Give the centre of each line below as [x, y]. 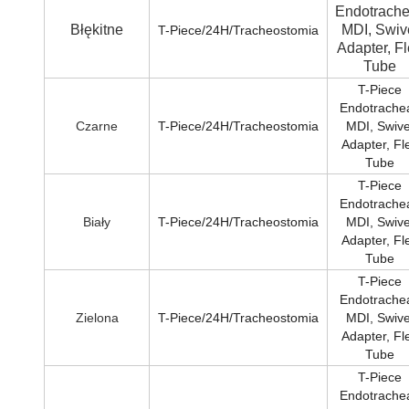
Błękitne [97, 30]
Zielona [97, 318]
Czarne [97, 126]
